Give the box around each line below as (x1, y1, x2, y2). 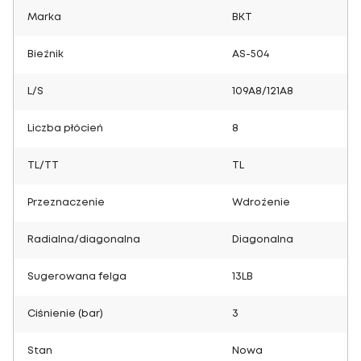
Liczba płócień (27, 124, 103, 133)
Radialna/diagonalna (27, 235, 140, 244)
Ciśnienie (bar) (27, 309, 103, 318)
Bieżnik (27, 50, 64, 59)
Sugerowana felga (27, 272, 127, 281)
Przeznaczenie (27, 198, 105, 207)
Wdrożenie (232, 198, 290, 207)
